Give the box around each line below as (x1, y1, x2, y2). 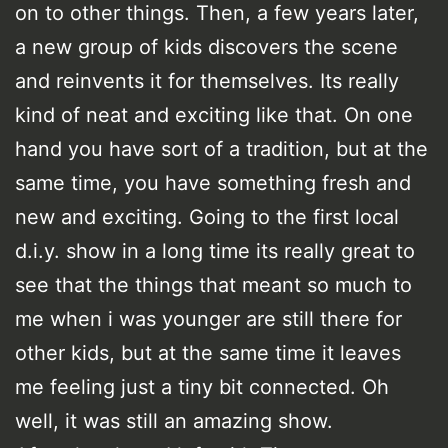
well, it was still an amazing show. (15, 408, 333, 433)
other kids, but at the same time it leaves (15, 340, 401, 365)
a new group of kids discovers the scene (15, 34, 398, 59)
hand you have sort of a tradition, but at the (15, 136, 428, 161)
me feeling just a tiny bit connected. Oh (15, 374, 389, 399)
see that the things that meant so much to (15, 272, 412, 297)
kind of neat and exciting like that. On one (15, 102, 413, 127)
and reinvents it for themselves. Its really (15, 68, 399, 93)
